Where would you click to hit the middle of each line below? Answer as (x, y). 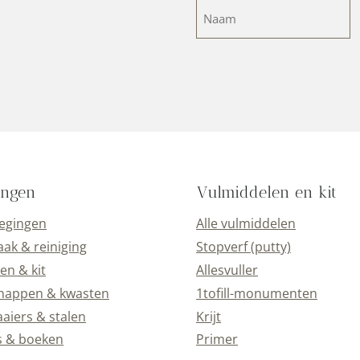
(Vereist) (216, 28)
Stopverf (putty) (243, 247)
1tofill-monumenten (257, 293)
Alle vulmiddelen (246, 224)
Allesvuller (227, 270)
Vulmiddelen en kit (267, 192)
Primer (217, 340)
